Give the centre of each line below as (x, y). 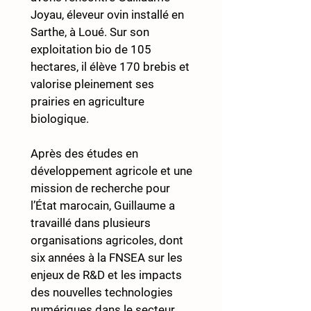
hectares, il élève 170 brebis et (111, 67)
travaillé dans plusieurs (92, 223)
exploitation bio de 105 (92, 49)
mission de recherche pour (102, 188)
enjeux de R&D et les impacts (108, 275)
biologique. (60, 119)
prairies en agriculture (89, 101)
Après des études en (86, 153)
